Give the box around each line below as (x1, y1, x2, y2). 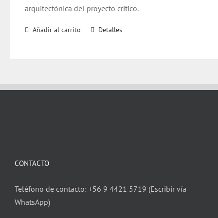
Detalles (98, 25, 123, 34)
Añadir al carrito (33, 25, 81, 34)
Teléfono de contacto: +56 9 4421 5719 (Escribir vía (15, 184, 186, 194)
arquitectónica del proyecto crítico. (25, 3, 139, 13)
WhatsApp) (15, 197, 50, 207)
